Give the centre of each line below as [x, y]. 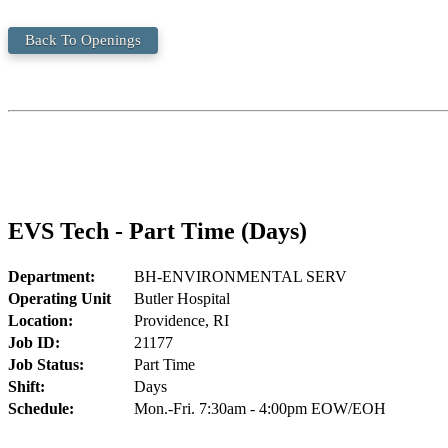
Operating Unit [59, 298]
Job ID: [34, 342]
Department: [51, 276]
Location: [40, 320]
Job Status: [46, 364]
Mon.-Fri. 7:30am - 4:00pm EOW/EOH [260, 408]
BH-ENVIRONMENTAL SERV [240, 276]
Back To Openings [83, 40]
